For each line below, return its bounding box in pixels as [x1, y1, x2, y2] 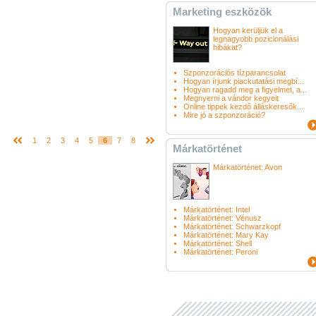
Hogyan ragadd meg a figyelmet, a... [183, 85, 307, 94]
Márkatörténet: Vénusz [183, 214, 262, 222]
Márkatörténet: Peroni [183, 248, 257, 256]
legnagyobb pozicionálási [213, 35, 298, 43]
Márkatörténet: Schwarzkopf [183, 222, 281, 231]
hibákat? [213, 43, 242, 51]
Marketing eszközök [173, 6, 272, 18]
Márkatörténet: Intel [183, 205, 250, 214]
